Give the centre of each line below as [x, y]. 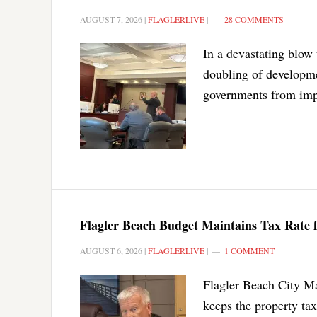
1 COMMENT [249, 250]
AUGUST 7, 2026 [111, 19]
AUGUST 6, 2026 [111, 250]
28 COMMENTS [254, 19]
